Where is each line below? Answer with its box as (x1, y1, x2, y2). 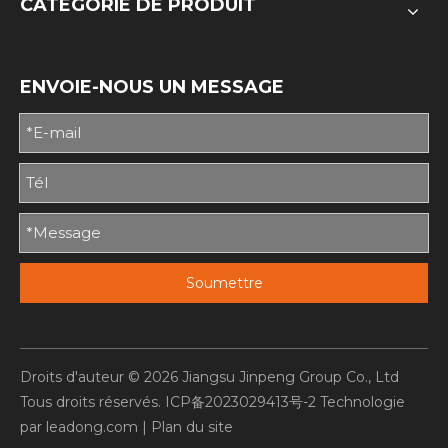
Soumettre (185, 273, 263, 292)
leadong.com (46, 417, 138, 436)
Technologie (316, 392, 405, 411)
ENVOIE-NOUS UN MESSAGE (20, 75, 284, 98)
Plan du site (151, 417, 233, 436)
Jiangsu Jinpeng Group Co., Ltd (178, 367, 399, 386)
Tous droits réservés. (20, 392, 165, 411)
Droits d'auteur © (20, 367, 144, 386)
